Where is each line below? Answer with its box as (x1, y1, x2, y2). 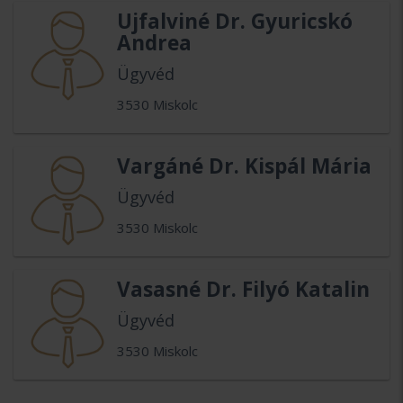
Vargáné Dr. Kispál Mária (117, 151, 372, 180)
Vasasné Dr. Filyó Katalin (117, 274, 370, 303)
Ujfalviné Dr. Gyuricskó (117, 6, 353, 35)
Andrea (117, 28, 192, 57)
